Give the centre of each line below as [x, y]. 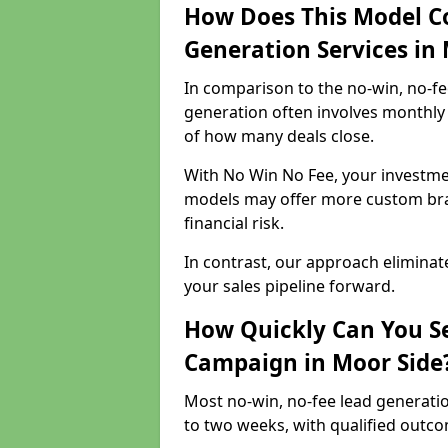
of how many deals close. [279, 136]
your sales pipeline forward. [289, 286]
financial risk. [236, 223]
